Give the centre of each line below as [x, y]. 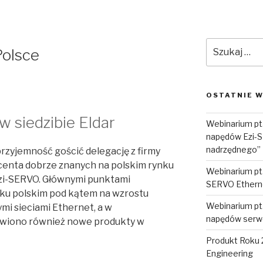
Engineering [229, 253]
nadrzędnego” [233, 149]
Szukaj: [222, 44]
